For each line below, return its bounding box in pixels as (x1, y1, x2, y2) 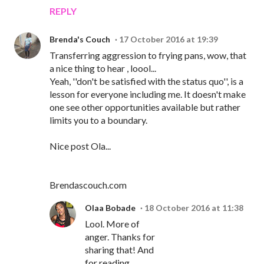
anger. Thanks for (85, 231, 155, 243)
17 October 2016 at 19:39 (119, 34, 218, 45)
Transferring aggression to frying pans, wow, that (49, 49, 246, 61)
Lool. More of (85, 218, 140, 230)
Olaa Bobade (85, 203, 136, 213)
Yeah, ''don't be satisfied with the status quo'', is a (49, 75, 243, 87)
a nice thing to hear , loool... (49, 62, 156, 74)
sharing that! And (85, 244, 154, 256)
